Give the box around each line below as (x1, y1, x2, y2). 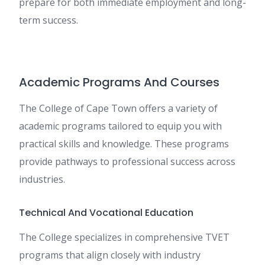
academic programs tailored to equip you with (19, 119, 222, 133)
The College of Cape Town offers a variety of (19, 102, 218, 115)
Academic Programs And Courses (19, 74, 219, 91)
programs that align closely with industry (19, 248, 201, 262)
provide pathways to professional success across (19, 155, 235, 169)
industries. (19, 173, 65, 186)
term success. (19, 14, 78, 27)
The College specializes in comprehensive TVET (19, 231, 230, 244)
